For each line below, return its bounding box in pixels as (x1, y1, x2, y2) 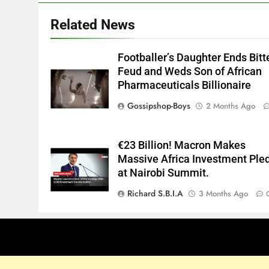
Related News (50, 16, 135, 34)
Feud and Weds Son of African (118, 65, 262, 78)
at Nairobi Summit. (118, 167, 210, 180)
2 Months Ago (206, 100, 256, 112)
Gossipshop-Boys (127, 100, 191, 112)
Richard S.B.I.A (127, 187, 184, 200)
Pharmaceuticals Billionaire (118, 79, 252, 92)
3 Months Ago (199, 188, 249, 200)
